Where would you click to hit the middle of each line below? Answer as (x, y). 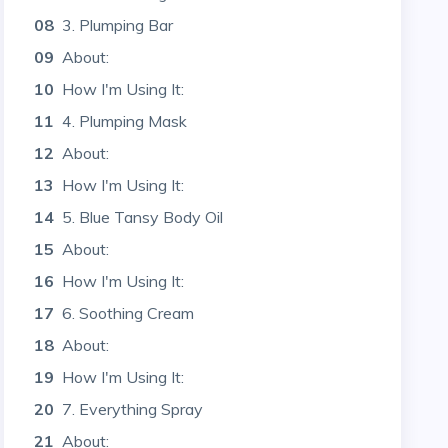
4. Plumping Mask (125, 121)
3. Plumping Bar (118, 25)
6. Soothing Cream (128, 313)
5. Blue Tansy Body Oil (143, 217)
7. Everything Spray (133, 409)
